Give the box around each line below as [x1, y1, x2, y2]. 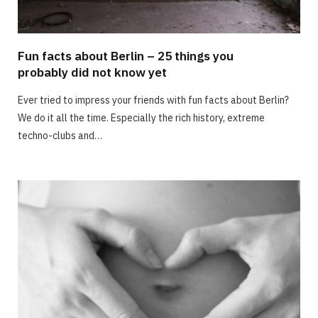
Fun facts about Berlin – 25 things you [18, 47, 234, 64]
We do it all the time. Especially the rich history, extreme [18, 111, 265, 124]
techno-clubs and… [18, 128, 102, 142]
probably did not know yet [18, 63, 167, 80]
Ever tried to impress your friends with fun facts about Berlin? [18, 93, 289, 106]
